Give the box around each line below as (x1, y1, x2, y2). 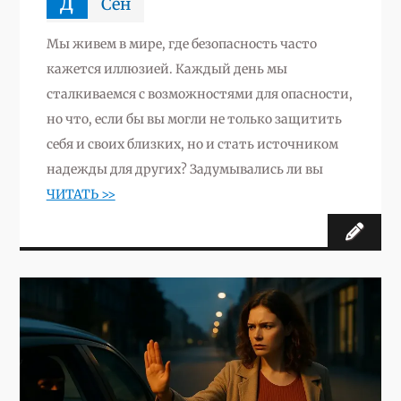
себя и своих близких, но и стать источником (46, 135, 338, 152)
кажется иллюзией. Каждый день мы (46, 60, 287, 77)
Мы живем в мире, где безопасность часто (46, 35, 317, 52)
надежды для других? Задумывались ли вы (46, 160, 323, 177)
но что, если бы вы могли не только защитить (46, 110, 342, 127)
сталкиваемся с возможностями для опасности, (46, 85, 353, 102)
